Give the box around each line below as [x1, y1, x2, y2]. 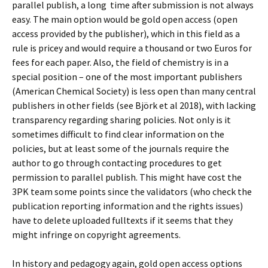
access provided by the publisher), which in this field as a [12, 27, 240, 39]
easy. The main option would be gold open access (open [12, 13, 237, 25]
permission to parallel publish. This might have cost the [12, 170, 242, 183]
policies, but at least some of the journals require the [12, 142, 229, 154]
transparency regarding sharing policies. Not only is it [12, 113, 231, 126]
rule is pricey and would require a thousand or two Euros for [12, 41, 252, 54]
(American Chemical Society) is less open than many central [12, 84, 256, 97]
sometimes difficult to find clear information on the [12, 127, 224, 140]
